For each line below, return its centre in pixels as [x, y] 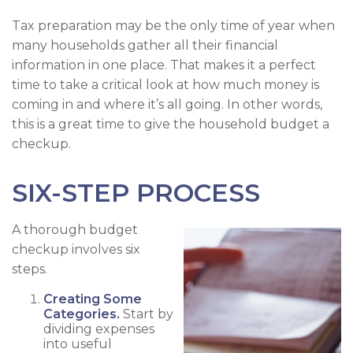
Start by [147, 314]
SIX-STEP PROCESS [136, 192]
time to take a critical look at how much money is [165, 84]
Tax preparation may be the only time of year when [173, 25]
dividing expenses [99, 329]
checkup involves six [76, 249]
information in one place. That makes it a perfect [164, 65]
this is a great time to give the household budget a [171, 124]
